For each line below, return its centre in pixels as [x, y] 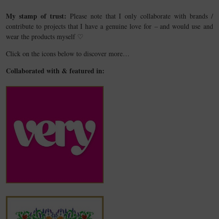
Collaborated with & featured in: [55, 71]
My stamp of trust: [36, 16]
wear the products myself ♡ [45, 36]
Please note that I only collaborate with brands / [140, 16]
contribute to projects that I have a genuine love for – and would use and [109, 26]
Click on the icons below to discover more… [68, 54]
